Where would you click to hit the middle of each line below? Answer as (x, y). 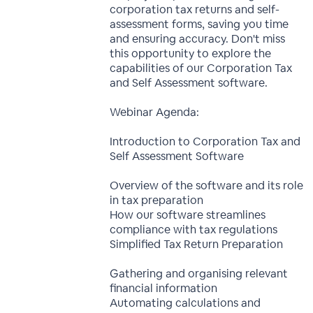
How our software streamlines (188, 215)
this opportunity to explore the (191, 53)
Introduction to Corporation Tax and (205, 141)
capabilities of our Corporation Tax (201, 68)
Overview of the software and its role (207, 185)
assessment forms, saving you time (199, 24)
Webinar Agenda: (155, 112)
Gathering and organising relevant (199, 274)
